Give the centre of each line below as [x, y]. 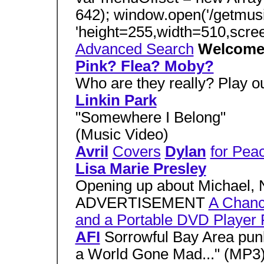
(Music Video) [122, 134]
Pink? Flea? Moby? [144, 66]
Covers [136, 151]
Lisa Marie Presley [141, 169]
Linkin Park [116, 100]
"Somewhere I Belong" [150, 117]
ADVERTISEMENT [142, 203]
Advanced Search [134, 49]
